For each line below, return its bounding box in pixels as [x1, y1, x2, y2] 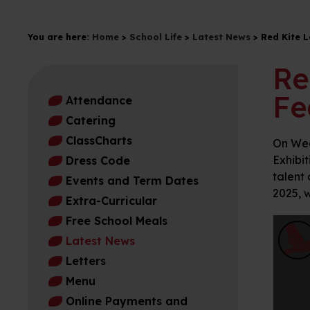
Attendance [66, 93, 132, 108]
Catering [66, 113, 116, 128]
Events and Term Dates [66, 174, 199, 188]
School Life [129, 31, 182, 43]
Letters [66, 254, 106, 268]
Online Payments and [66, 294, 188, 309]
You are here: [28, 31, 92, 43]
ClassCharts [66, 134, 132, 148]
